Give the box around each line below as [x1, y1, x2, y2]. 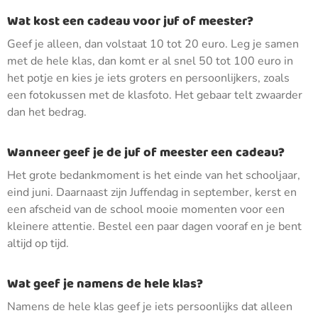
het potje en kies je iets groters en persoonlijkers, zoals [7, 70, 290, 86]
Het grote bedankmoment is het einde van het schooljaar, [7, 168, 300, 183]
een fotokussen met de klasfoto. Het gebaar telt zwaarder [7, 87, 302, 103]
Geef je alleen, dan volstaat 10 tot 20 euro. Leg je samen [7, 36, 299, 52]
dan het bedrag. [7, 104, 87, 120]
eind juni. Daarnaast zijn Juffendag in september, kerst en [7, 185, 297, 200]
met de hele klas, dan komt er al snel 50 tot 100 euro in [7, 53, 293, 69]
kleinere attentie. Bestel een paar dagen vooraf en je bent [7, 219, 302, 234]
